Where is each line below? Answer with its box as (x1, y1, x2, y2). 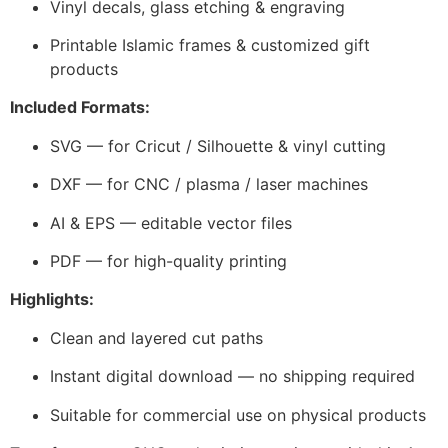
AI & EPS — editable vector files (50, 212, 292, 233)
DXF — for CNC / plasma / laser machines (50, 174, 368, 195)
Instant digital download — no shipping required (50, 366, 415, 387)
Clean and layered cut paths (50, 327, 263, 348)
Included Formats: (10, 97, 150, 118)
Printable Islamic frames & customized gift (50, 35, 370, 55)
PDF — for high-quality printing (50, 250, 287, 271)
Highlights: (10, 289, 94, 310)
